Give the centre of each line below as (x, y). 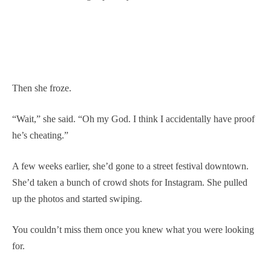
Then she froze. (42, 88)
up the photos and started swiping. (77, 198)
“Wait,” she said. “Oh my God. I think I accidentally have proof (133, 119)
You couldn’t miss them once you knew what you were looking (133, 229)
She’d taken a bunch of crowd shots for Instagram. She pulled (130, 182)
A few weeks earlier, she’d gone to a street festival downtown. (130, 166)
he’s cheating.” (40, 135)
